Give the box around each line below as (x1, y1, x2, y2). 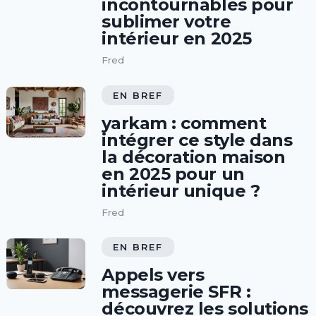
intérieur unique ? (102, 180, 260, 201)
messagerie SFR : (102, 281, 251, 303)
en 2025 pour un (102, 163, 245, 184)
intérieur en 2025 (102, 28, 252, 49)
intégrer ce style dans (102, 129, 293, 150)
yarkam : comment (102, 112, 267, 133)
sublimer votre (102, 11, 231, 32)
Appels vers (102, 265, 205, 286)
